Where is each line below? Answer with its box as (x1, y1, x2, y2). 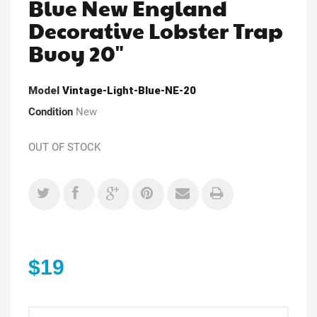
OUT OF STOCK (28, 140, 100, 154)
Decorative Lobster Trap (28, 15, 283, 45)
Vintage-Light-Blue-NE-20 (62, 83, 196, 97)
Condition (28, 105, 73, 118)
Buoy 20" (28, 38, 124, 67)
